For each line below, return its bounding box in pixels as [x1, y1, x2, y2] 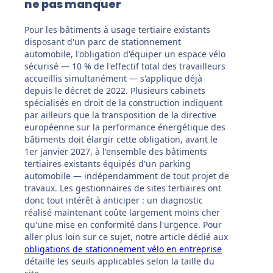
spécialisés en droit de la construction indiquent [24, 97, 222, 109]
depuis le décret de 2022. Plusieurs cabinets [24, 85, 205, 97]
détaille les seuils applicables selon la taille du [24, 255, 214, 268]
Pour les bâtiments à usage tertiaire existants [24, 24, 210, 36]
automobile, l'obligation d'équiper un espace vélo [24, 48, 225, 60]
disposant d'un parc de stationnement [24, 36, 181, 48]
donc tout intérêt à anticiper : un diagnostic [24, 194, 203, 207]
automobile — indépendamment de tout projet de [24, 170, 229, 182]
